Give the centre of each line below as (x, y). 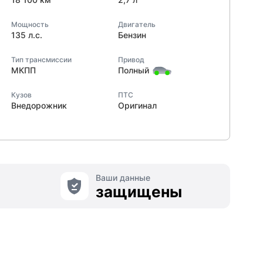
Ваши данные (123, 178)
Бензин (132, 35)
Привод (131, 60)
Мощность (30, 24)
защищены (139, 192)
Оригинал (137, 105)
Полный (133, 70)
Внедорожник (39, 105)
